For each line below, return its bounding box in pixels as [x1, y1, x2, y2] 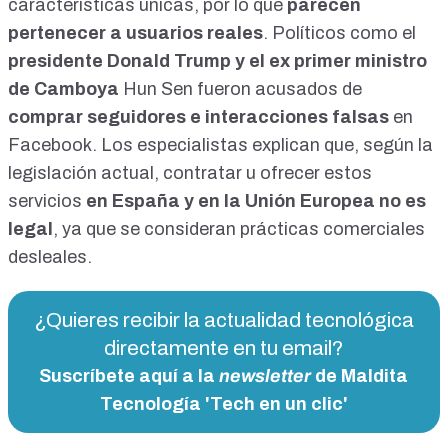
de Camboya [8, 79, 119, 100]
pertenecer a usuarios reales [8, 23, 263, 44]
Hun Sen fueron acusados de [123, 79, 362, 100]
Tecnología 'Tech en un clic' [99, 394, 348, 415]
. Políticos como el [263, 23, 416, 44]
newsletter [219, 366, 312, 387]
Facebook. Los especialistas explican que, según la [8, 135, 433, 156]
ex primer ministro [269, 51, 427, 72]
